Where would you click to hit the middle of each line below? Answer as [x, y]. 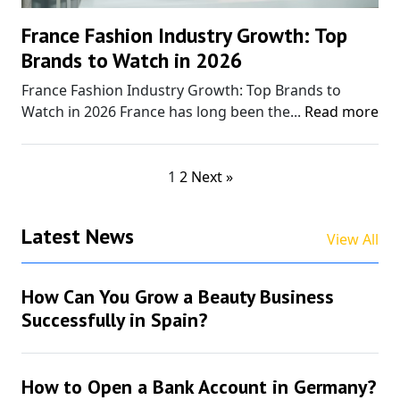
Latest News [78, 235]
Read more [342, 111]
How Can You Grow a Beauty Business [178, 296]
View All [353, 239]
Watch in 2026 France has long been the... [163, 111]
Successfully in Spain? [114, 319]
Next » [212, 176]
